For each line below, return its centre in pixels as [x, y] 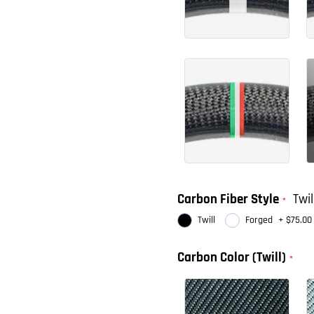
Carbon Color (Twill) [232, 258]
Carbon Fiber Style [228, 199]
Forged [259, 220]
